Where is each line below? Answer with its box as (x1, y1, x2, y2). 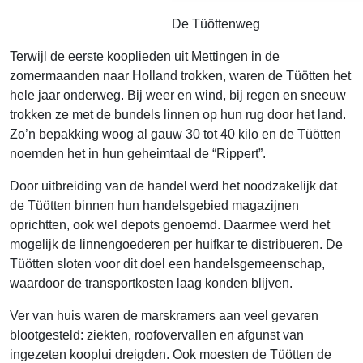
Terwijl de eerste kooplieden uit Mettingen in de (10, 49, 280, 63)
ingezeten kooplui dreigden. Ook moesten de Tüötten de (10, 347, 331, 361)
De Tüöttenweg (172, 16, 260, 31)
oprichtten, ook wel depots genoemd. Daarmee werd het (10, 217, 330, 232)
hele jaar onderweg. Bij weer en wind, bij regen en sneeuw (10, 88, 346, 102)
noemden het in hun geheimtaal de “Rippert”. (10, 146, 266, 160)
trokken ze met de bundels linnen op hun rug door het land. (10, 107, 346, 122)
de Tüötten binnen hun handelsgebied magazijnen (10, 198, 299, 212)
